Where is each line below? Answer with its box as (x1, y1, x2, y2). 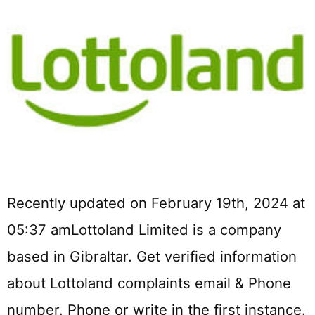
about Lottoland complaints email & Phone (7, 274, 291, 292)
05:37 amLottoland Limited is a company (7, 221, 281, 239)
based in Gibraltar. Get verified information (7, 247, 297, 266)
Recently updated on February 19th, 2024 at (7, 194, 305, 212)
